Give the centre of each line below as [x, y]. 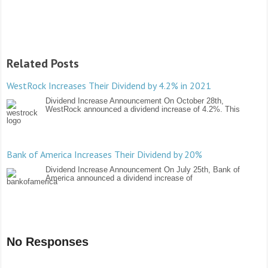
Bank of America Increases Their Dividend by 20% [105, 154]
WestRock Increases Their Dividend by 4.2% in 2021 [109, 85]
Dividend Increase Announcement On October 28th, [135, 100]
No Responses [48, 241]
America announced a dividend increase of [119, 178]
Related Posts [43, 63]
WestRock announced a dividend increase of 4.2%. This [143, 109]
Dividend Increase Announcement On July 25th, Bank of [143, 169]
